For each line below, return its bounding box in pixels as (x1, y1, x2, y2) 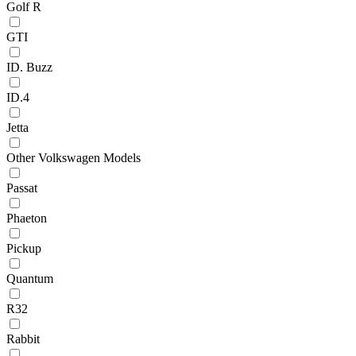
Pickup (6, 241, 41, 255)
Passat (6, 180, 37, 195)
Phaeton (6, 211, 47, 225)
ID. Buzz (6, 60, 52, 74)
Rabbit (6, 331, 40, 346)
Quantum (6, 271, 53, 285)
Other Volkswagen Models (6, 150, 141, 164)
